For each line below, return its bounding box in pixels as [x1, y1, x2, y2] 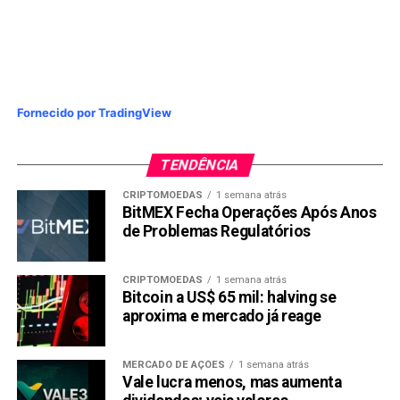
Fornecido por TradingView [16, 105, 171, 121]
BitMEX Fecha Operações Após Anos [121, 204, 377, 222]
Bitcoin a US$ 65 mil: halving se [121, 288, 337, 307]
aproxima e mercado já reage [121, 307, 321, 326]
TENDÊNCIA [158, 156, 242, 174]
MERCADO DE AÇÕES [121, 359, 225, 371]
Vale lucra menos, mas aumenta [121, 373, 342, 392]
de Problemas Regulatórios [121, 222, 312, 241]
